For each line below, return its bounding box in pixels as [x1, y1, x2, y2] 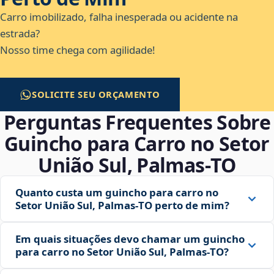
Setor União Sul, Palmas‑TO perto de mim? [15, 198, 229, 213]
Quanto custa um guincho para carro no [15, 185, 218, 200]
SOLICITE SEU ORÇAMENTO [32, 88, 161, 101]
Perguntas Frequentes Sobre [3, 109, 271, 136]
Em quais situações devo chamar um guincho [15, 232, 245, 246]
